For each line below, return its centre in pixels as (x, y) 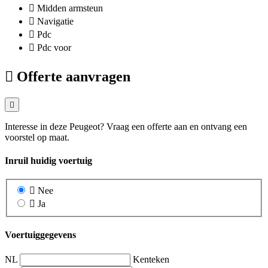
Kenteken (151, 259)
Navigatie (55, 22)
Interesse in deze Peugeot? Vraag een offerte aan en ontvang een (126, 126)
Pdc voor (54, 48)
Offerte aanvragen (74, 76)
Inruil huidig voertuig (48, 161)
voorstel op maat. (37, 137)
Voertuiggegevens (40, 235)
